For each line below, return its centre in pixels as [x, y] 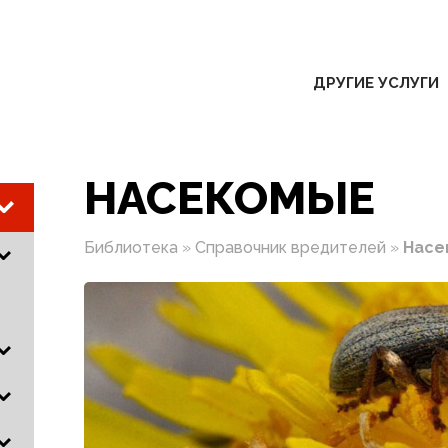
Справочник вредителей [290, 247]
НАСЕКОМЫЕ [229, 198]
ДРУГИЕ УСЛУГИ [376, 83]
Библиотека [131, 247]
